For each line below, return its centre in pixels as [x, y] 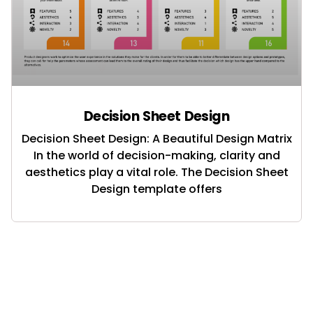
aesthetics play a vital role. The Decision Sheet [156, 173]
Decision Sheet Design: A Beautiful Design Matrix [156, 139]
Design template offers [156, 189]
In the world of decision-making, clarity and [156, 156]
